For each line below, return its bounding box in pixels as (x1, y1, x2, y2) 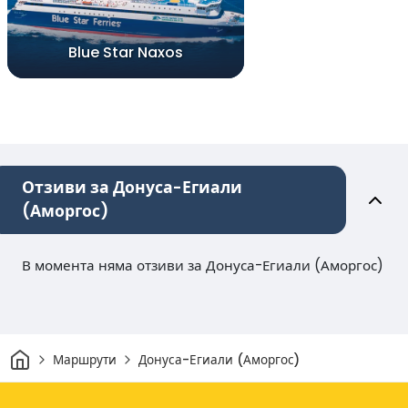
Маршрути (52, 351, 117, 369)
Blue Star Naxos (68, 42, 183, 64)
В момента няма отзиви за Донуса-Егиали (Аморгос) (22, 256, 383, 276)
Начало (29, 345, 76, 363)
